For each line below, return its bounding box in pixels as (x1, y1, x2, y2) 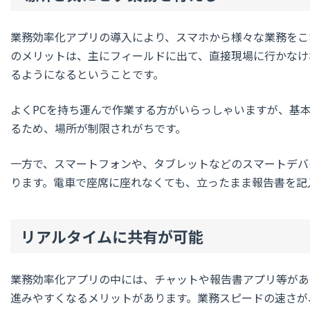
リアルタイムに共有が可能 (21, 224, 203, 247)
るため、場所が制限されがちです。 (10, 119, 186, 136)
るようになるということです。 (10, 65, 164, 82)
